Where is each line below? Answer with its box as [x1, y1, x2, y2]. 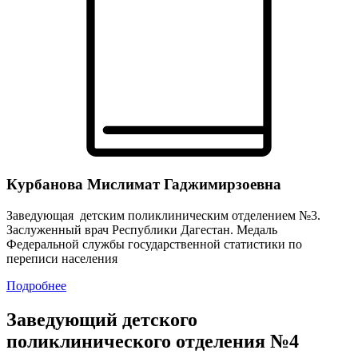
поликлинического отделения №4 [6, 330, 299, 352]
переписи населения [6, 251, 117, 265]
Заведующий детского [6, 308, 197, 330]
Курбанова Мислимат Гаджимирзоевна [6, 176, 281, 193]
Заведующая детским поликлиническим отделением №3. [6, 208, 320, 222]
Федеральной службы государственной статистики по [6, 237, 302, 251]
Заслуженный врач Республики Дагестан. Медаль [6, 222, 277, 237]
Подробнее [6, 278, 66, 292]
